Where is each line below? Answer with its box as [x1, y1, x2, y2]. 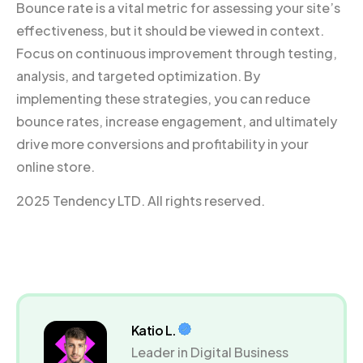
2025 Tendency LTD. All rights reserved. [16, 191, 265, 209]
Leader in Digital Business [130, 343, 288, 361]
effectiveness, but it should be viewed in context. [16, 21, 324, 39]
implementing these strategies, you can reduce [16, 89, 310, 107]
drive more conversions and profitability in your [16, 135, 309, 152]
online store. [16, 157, 95, 175]
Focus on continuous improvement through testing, [16, 44, 337, 62]
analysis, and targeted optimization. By [16, 66, 260, 84]
